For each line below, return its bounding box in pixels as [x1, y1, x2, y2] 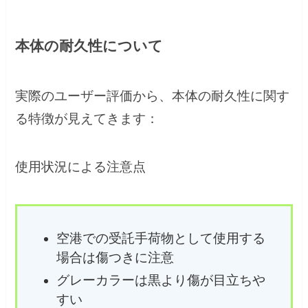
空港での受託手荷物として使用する [56, 230, 265, 245]
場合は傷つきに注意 [56, 250, 174, 265]
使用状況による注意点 [15, 159, 146, 175]
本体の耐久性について [15, 38, 164, 54]
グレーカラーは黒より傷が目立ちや [56, 272, 265, 287]
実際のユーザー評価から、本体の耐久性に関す [15, 88, 290, 103]
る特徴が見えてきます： [15, 111, 159, 126]
